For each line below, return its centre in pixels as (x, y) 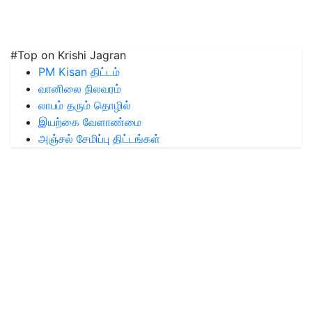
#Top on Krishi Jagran (68, 55)
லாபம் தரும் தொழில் (85, 105)
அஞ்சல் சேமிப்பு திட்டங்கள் (99, 138)
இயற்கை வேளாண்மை (90, 122)
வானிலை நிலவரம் (80, 88)
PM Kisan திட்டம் (79, 71)
